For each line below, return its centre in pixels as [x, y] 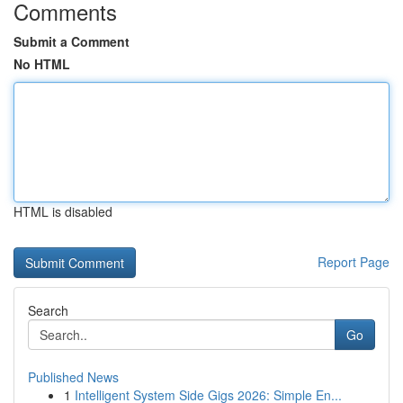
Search [48, 310]
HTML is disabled [63, 211]
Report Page [354, 262]
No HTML [42, 64]
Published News [73, 377]
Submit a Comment [72, 41]
